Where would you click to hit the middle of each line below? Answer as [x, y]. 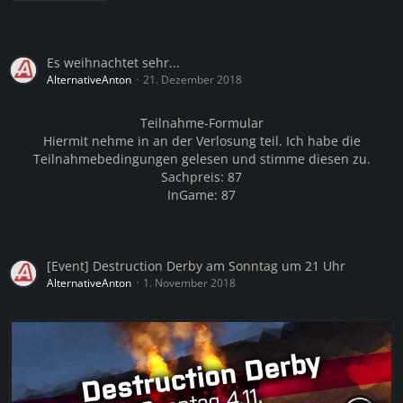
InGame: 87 [201, 194]
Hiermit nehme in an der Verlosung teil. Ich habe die [201, 140]
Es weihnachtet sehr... [113, 62]
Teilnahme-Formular [201, 122]
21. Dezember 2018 [193, 79]
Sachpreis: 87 [201, 176]
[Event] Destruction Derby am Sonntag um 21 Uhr [196, 265]
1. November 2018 [189, 282]
